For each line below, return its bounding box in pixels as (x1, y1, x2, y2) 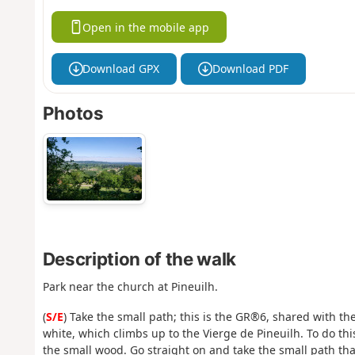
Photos (42, 102, 104, 124)
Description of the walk (42, 247, 236, 269)
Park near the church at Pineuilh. (42, 278, 218, 294)
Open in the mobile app (82, 19, 210, 35)
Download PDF (212, 61, 288, 77)
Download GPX (82, 61, 160, 77)
